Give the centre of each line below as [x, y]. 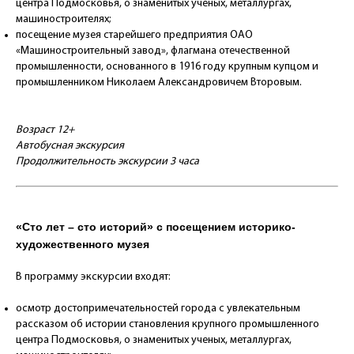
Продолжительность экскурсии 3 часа [109, 162]
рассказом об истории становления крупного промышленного [168, 325]
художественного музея [83, 245]
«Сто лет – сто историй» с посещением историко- [156, 227]
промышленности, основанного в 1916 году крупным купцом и [167, 67]
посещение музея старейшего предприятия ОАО [134, 36]
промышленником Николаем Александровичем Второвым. [159, 83]
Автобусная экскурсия [70, 146]
